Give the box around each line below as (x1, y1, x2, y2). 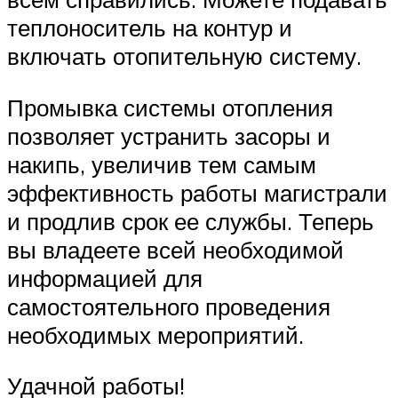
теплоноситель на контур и (7, 13, 292, 43)
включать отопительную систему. (7, 42, 362, 71)
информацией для (7, 263, 203, 292)
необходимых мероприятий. (7, 320, 304, 349)
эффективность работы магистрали (7, 178, 387, 207)
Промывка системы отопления (7, 92, 333, 122)
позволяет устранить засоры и (7, 121, 330, 150)
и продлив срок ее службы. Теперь (7, 206, 374, 235)
